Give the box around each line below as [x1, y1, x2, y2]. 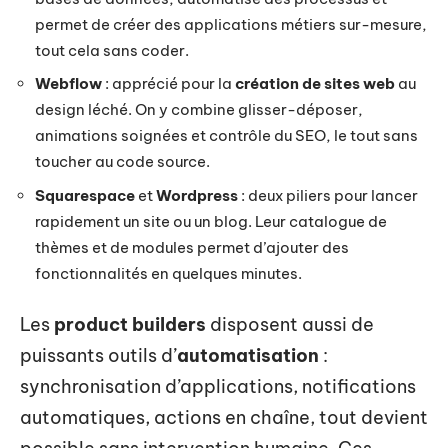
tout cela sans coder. [35, 40, 189, 60]
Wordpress [156, 185, 238, 205]
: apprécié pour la [102, 74, 235, 93]
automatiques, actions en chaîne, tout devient [20, 406, 428, 429]
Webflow [35, 74, 102, 93]
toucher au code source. [35, 152, 210, 171]
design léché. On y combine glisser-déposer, [35, 100, 363, 119]
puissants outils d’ [20, 344, 177, 367]
